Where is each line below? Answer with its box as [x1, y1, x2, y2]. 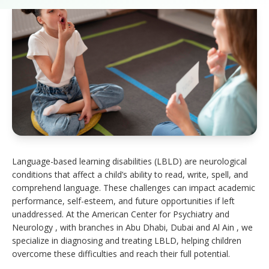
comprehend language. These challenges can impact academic [12, 181, 255, 193]
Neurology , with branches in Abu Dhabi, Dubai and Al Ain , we [12, 221, 253, 233]
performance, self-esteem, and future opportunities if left [12, 195, 235, 207]
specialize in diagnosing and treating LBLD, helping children [12, 234, 241, 246]
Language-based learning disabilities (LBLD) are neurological [12, 155, 247, 167]
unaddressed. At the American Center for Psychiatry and [12, 208, 229, 220]
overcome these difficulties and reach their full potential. [12, 247, 230, 259]
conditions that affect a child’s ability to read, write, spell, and [12, 168, 248, 180]
